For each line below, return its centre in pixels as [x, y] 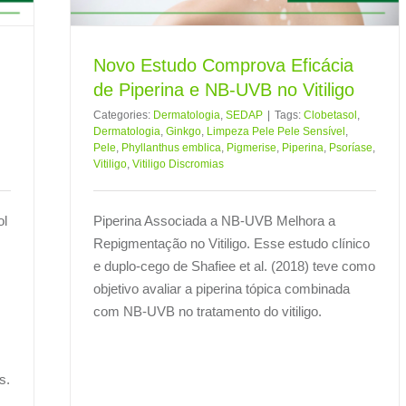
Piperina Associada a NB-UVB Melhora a [214, 220]
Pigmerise [251, 147]
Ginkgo [184, 131]
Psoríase [351, 147]
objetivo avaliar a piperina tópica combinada [222, 288]
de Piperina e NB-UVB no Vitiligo [224, 89]
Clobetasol [330, 115]
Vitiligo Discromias [178, 164]
